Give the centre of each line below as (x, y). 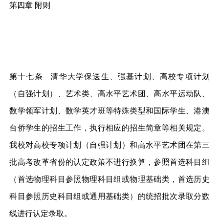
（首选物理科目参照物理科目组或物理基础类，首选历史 (109, 179)
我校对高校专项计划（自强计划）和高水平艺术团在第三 (109, 145)
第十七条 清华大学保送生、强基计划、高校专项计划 (109, 76)
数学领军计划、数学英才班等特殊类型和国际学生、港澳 (109, 110)
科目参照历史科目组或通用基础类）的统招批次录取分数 (109, 196)
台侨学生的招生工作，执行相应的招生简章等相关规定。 (109, 128)
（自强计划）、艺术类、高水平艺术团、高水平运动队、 (109, 93)
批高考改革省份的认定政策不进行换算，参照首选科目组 (109, 162)
